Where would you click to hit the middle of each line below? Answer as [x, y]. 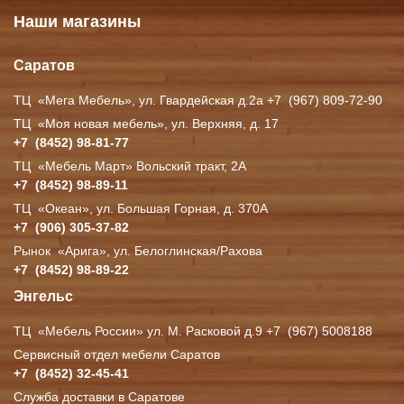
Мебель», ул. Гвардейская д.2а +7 [179, 100]
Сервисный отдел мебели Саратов [117, 354]
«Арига [79, 251]
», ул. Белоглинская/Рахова [181, 251]
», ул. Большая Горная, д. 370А [175, 208]
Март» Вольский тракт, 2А [171, 166]
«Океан [60, 208]
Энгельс [43, 296]
